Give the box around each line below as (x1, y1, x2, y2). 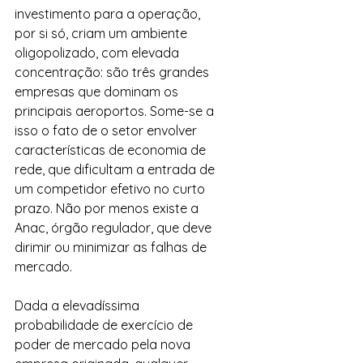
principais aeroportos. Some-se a (15, 103, 217, 119)
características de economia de (15, 142, 209, 158)
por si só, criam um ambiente (15, 25, 190, 41)
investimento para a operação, (15, 6, 203, 22)
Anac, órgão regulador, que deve (15, 220, 215, 236)
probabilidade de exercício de (15, 317, 196, 333)
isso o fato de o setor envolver (15, 122, 200, 139)
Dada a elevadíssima (15, 297, 143, 314)
